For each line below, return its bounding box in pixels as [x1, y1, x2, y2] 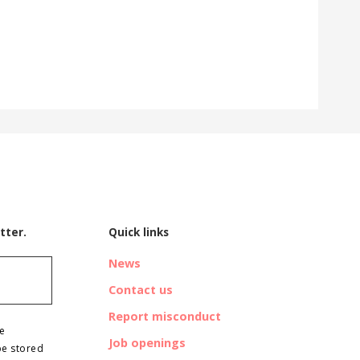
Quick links [108, 224, 170, 240]
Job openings [108, 335, 186, 351]
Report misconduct [108, 309, 222, 325]
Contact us [108, 282, 174, 298]
